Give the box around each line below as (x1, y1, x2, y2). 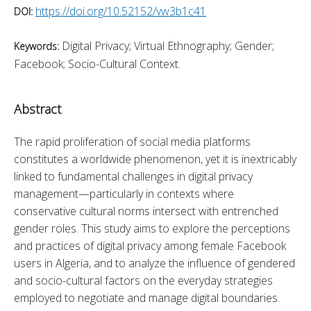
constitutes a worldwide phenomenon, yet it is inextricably (14, 151, 296, 167)
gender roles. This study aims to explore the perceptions (14, 220, 290, 236)
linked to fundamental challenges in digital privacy (14, 168, 253, 184)
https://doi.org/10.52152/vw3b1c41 (35, 3, 206, 19)
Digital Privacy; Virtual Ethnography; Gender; (62, 37, 274, 53)
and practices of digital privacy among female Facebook (14, 237, 286, 253)
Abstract (14, 100, 61, 117)
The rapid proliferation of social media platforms (14, 133, 251, 149)
